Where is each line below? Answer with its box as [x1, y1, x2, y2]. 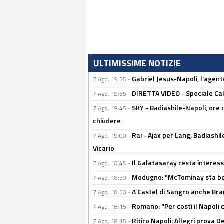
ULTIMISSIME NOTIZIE [93, 56, 181, 70]
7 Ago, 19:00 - [93, 131, 132, 140]
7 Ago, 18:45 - [93, 158, 132, 168]
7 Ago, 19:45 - [93, 103, 132, 113]
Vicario [93, 143, 114, 153]
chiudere [93, 115, 121, 126]
